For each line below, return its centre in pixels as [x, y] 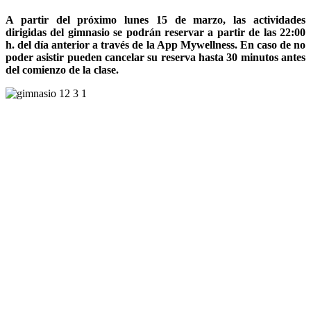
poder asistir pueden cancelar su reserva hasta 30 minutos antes [155, 57]
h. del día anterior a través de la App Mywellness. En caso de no [155, 44]
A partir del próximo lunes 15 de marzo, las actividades [155, 19]
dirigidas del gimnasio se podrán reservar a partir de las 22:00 [155, 32]
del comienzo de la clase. [62, 69]
